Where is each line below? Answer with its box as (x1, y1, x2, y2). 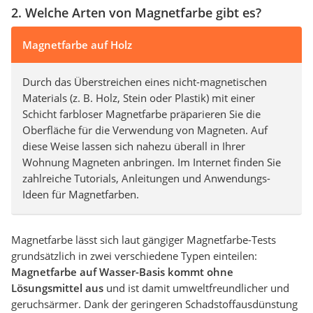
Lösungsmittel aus (11, 280, 103, 295)
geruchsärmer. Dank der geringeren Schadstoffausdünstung (11, 296, 298, 311)
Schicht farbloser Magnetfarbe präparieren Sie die (22, 106, 261, 121)
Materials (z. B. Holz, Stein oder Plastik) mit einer (22, 90, 255, 105)
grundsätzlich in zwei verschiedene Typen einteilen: (11, 248, 257, 263)
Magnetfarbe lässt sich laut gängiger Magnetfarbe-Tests (11, 232, 276, 247)
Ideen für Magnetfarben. (22, 187, 139, 201)
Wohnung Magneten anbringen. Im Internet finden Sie (22, 154, 281, 169)
